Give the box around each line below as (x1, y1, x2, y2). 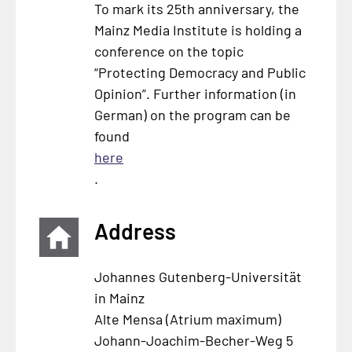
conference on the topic (93, 42, 244, 60)
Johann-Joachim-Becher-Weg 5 (93, 332, 293, 350)
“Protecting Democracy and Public (93, 64, 306, 82)
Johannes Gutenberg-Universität (93, 268, 302, 286)
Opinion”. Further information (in (93, 85, 296, 103)
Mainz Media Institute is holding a (93, 21, 302, 39)
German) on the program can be (93, 106, 291, 124)
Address (93, 218, 176, 245)
